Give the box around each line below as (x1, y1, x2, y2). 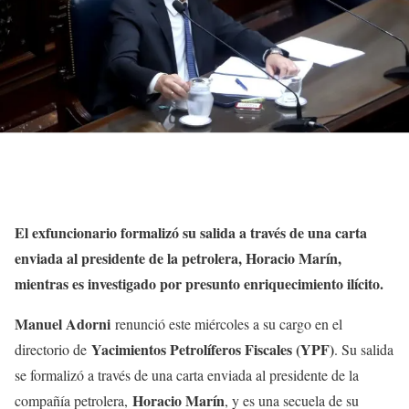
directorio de (15, 339, 91, 359)
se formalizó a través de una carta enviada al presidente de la (15, 364, 359, 384)
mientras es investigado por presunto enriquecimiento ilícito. (15, 272, 383, 294)
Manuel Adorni (15, 312, 110, 334)
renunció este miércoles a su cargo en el (110, 313, 342, 333)
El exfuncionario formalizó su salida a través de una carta (15, 221, 367, 243)
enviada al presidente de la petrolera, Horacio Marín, (15, 246, 341, 268)
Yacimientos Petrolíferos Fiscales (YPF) (91, 338, 334, 360)
